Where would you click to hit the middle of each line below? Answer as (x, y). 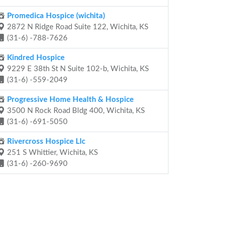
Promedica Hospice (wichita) (55, 16)
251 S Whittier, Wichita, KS (51, 153)
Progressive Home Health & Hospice (69, 100)
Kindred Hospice (35, 58)
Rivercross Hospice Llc (45, 142)
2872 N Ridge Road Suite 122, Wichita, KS (77, 27)
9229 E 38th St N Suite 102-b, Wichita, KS (77, 69)
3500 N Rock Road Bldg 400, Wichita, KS (75, 111)
